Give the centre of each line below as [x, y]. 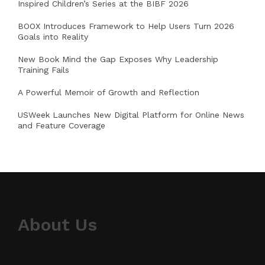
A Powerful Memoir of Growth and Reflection [109, 93]
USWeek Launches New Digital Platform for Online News [131, 115]
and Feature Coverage [62, 126]
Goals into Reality [53, 37]
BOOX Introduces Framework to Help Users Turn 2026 [126, 26]
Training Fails [43, 70]
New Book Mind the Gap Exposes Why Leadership [118, 59]
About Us [57, 225]
